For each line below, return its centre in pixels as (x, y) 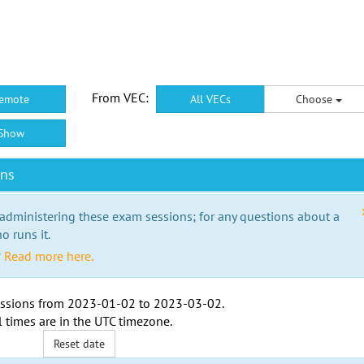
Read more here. (49, 256)
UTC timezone (132, 321)
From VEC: (120, 97)
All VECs (210, 99)
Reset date (80, 344)
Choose (315, 99)
